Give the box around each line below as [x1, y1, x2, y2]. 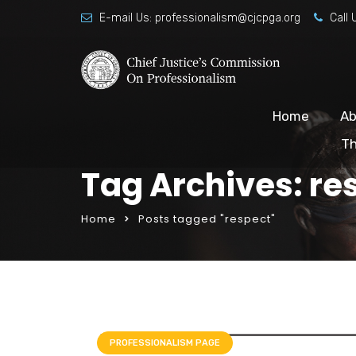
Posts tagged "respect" [138, 211, 276, 226]
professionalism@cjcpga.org [155, 11, 300, 25]
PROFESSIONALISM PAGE [110, 338, 220, 348]
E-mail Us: [96, 11, 155, 25]
